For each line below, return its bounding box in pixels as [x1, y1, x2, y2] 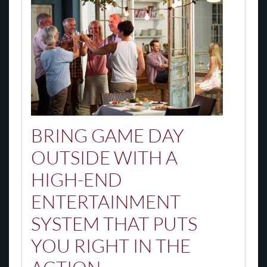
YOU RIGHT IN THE [30, 234, 191, 257]
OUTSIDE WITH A [30, 145, 178, 169]
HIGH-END [30, 167, 122, 191]
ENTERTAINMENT [30, 190, 181, 213]
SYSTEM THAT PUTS [30, 212, 197, 235]
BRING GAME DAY [30, 123, 184, 147]
